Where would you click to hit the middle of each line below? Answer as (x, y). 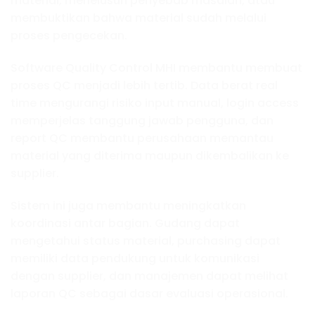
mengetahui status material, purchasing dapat (146, 240)
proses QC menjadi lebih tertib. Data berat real (144, 86)
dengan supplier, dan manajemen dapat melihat (149, 276)
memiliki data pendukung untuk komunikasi (135, 258)
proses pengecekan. (69, 36)
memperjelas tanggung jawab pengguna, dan (142, 121)
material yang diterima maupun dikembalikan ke (150, 156)
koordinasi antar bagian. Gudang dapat (125, 223)
